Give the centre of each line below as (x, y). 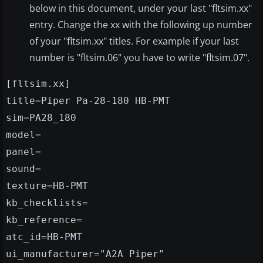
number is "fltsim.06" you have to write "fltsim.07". (139, 58)
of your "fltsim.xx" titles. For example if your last (134, 41)
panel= (23, 152)
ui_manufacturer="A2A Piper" (85, 254)
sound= (23, 169)
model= (23, 135)
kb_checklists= (47, 203)
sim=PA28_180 (41, 118)
